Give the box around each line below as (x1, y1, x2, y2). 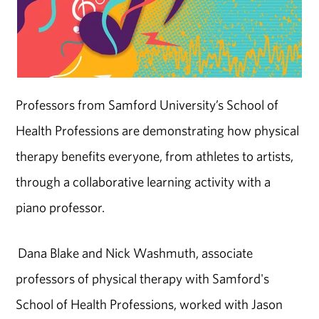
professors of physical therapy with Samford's (16, 270, 270, 288)
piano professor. (16, 198, 105, 216)
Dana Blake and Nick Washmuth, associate (16, 244, 253, 262)
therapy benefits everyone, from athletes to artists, (16, 147, 294, 164)
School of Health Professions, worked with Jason (16, 296, 283, 313)
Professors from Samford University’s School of (16, 95, 279, 113)
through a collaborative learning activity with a (16, 172, 271, 190)
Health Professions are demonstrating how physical (16, 121, 300, 139)
